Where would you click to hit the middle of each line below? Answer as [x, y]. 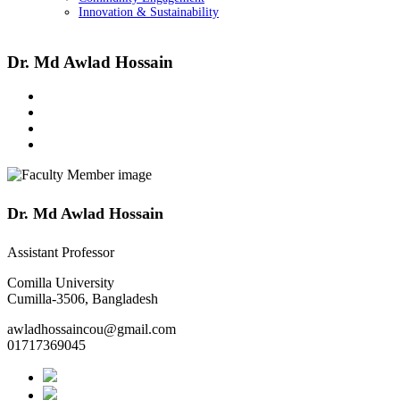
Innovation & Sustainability [149, 12]
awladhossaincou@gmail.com [92, 329]
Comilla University [61, 283]
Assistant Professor [61, 253]
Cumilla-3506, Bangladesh [83, 299]
